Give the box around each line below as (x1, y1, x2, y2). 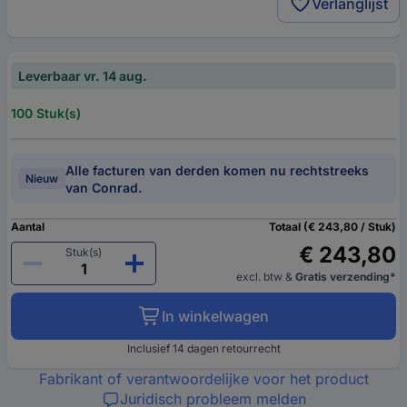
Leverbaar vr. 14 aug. (18, 67, 147, 84)
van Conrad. (65, 179, 142, 195)
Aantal (11, 219, 45, 233)
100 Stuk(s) (11, 104, 81, 121)
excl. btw (236, 269, 285, 283)
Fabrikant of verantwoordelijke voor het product (38, 369, 369, 388)
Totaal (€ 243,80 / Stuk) (269, 219, 396, 233)
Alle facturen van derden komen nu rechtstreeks (65, 162, 369, 178)
